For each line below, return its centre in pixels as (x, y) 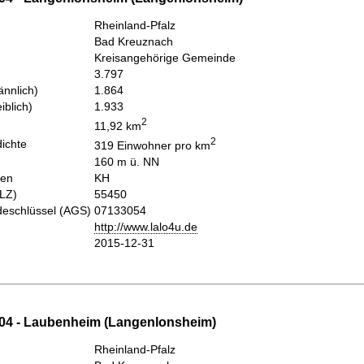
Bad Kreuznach (134, 42)
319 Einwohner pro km (152, 145)
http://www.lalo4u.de (146, 227)
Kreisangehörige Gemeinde (165, 58)
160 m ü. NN (127, 162)
